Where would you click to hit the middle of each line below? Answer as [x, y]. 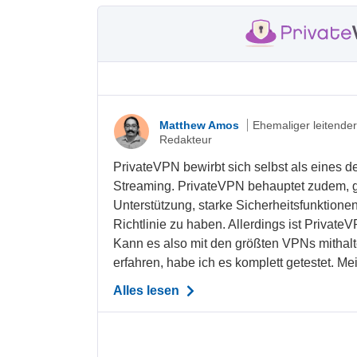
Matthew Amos [201, 125]
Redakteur [186, 139]
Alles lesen [148, 291]
